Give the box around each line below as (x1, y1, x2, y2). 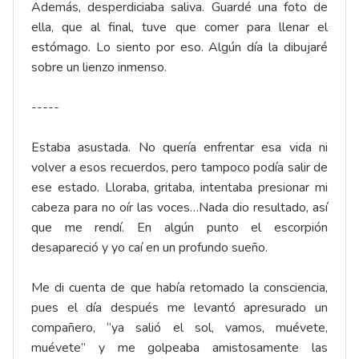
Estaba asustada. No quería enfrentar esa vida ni (31, 139, 328, 157)
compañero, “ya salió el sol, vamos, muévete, (31, 319, 328, 337)
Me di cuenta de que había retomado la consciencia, (31, 279, 328, 297)
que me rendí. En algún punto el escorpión (31, 219, 328, 237)
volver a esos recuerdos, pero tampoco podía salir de (31, 159, 328, 177)
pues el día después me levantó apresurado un (31, 299, 328, 317)
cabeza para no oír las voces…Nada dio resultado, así (31, 199, 328, 217)
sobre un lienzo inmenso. (31, 58, 167, 77)
